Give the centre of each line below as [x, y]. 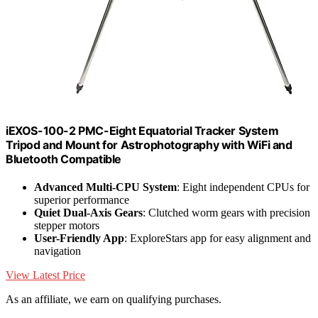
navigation [57, 251]
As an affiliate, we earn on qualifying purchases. [114, 299]
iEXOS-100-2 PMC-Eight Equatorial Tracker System [142, 130]
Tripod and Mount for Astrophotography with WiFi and [149, 144]
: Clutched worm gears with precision [226, 212]
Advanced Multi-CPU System [105, 187]
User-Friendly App [79, 238]
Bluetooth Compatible [64, 159]
